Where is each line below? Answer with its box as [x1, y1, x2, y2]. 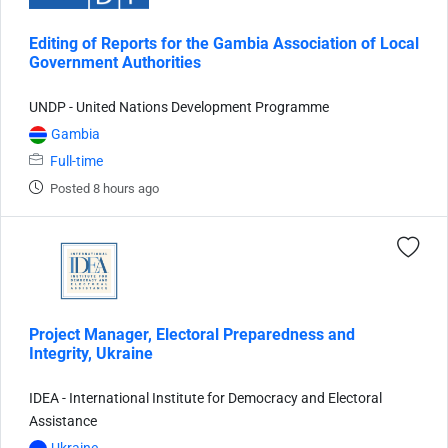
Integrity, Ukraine [29, 343, 153, 363]
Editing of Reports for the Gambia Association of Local [29, 33, 419, 53]
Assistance [29, 412, 97, 430]
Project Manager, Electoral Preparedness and [29, 324, 355, 344]
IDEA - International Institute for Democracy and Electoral [29, 389, 382, 407]
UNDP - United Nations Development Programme [29, 98, 329, 116]
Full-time [50, 152, 103, 170]
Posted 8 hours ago [50, 180, 159, 196]
